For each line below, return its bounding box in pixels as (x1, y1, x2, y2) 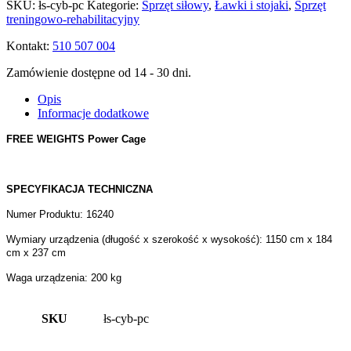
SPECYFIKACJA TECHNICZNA (6, 183, 153, 195)
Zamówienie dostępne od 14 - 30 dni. (6, 65, 191, 79)
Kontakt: (6, 38, 52, 52)
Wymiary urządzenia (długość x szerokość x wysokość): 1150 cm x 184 (6, 233, 332, 245)
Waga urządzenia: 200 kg (6, 271, 121, 284)
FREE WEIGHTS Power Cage (6, 132, 146, 145)
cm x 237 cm (6, 246, 66, 259)
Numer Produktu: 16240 (6, 208, 114, 220)
